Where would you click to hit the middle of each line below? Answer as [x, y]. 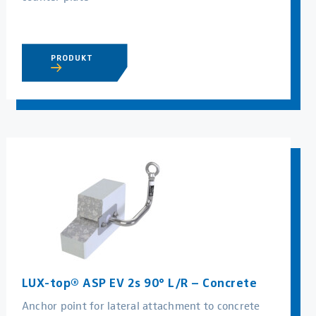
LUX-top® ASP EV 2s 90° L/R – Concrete [139, 282]
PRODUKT [73, 58]
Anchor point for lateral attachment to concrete [141, 305]
